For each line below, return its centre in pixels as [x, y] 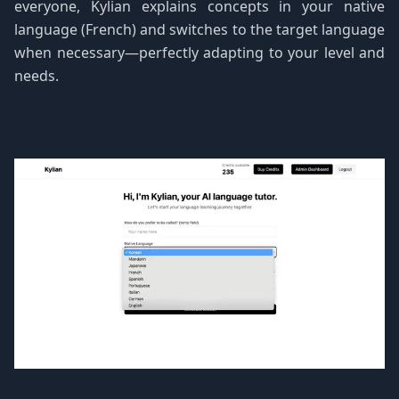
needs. [37, 76]
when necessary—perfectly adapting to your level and [199, 53]
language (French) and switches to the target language [199, 29]
